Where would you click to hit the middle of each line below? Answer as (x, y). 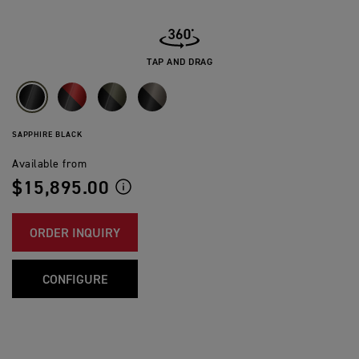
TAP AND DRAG (179, 63)
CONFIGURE (75, 281)
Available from (49, 165)
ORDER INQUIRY (75, 234)
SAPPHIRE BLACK (47, 135)
